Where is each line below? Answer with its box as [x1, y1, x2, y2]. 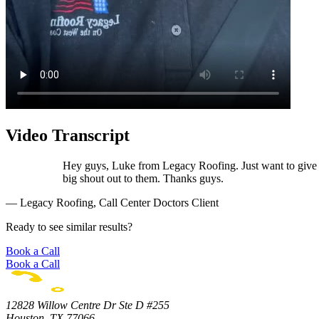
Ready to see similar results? [6, 220, 132, 233]
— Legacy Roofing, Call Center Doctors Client [6, 196, 219, 209]
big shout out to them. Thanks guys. [63, 172, 224, 184]
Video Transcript [6, 125, 130, 145]
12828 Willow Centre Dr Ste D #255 [6, 298, 169, 311]
